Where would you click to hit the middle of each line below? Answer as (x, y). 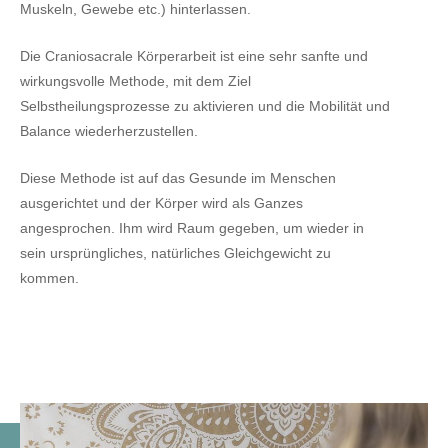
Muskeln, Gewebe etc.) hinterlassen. (135, 9)
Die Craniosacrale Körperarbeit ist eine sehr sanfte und (194, 56)
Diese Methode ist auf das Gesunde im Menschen (178, 178)
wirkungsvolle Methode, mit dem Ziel (135, 81)
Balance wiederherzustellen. (109, 131)
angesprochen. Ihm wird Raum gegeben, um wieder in (192, 228)
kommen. (49, 278)
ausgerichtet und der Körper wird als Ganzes (161, 203)
